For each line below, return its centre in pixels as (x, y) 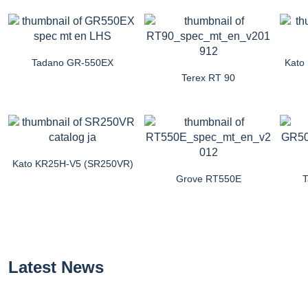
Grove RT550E (208, 179)
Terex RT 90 (209, 78)
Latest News (56, 267)
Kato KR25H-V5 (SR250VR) (73, 164)
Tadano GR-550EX (73, 63)
